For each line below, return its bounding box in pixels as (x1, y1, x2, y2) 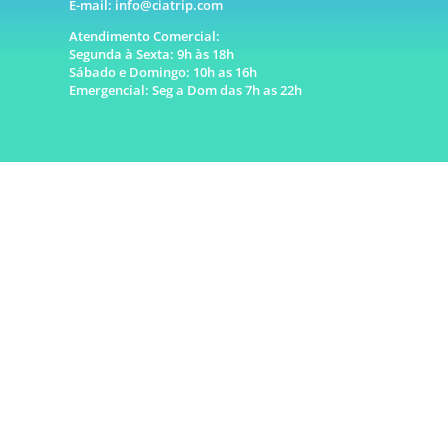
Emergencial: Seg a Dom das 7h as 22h (68, 80, 302, 99)
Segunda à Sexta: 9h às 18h (68, 44, 234, 63)
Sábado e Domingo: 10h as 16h (68, 62, 257, 81)
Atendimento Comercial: (68, 26, 220, 45)
